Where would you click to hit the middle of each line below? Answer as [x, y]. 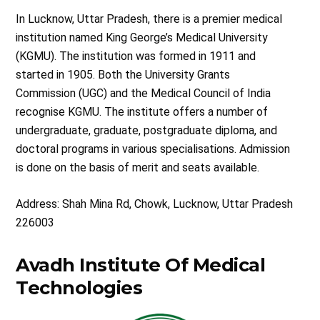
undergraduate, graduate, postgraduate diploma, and [147, 130]
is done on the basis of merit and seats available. [139, 167]
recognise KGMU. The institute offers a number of [142, 111]
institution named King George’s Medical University [142, 37]
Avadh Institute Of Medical [141, 264]
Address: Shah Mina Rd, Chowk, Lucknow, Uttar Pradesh [155, 204]
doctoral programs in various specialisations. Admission [153, 149]
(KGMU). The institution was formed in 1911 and [136, 56]
